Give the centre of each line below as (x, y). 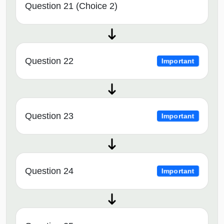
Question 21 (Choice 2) (71, 6)
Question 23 (49, 116)
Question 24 (49, 171)
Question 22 (49, 61)
